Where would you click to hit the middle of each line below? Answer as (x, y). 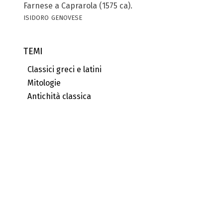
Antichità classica (57, 96)
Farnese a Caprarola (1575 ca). (78, 6)
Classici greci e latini (62, 69)
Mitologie (42, 83)
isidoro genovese (53, 17)
